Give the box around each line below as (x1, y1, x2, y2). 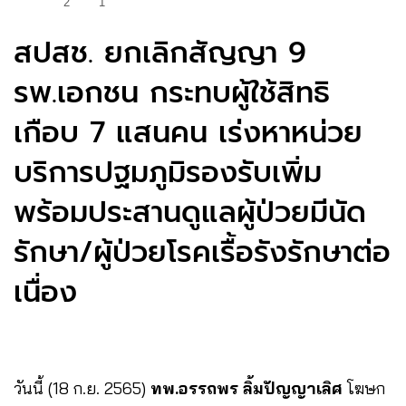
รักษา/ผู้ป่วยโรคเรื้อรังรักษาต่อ (14, 230, 391, 275)
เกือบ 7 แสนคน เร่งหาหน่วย (14, 111, 362, 156)
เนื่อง (14, 270, 77, 315)
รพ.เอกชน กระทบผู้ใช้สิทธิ (14, 71, 330, 116)
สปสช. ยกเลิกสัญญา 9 (14, 31, 306, 76)
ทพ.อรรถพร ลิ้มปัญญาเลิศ (150, 378, 343, 400)
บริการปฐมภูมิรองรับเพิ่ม (14, 150, 322, 196)
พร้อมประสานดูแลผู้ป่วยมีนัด (14, 190, 366, 236)
